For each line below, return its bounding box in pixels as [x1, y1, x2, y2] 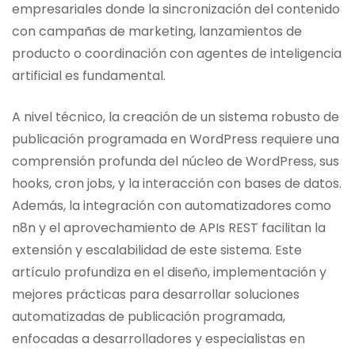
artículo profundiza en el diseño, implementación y [12, 262, 326, 281]
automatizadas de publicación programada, [12, 307, 285, 326]
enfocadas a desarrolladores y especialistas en [12, 329, 305, 348]
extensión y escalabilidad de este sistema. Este [12, 240, 302, 259]
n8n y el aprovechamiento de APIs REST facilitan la [12, 218, 326, 237]
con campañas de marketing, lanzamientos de [12, 21, 302, 40]
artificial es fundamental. [12, 66, 166, 85]
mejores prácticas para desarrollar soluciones [12, 284, 300, 303]
